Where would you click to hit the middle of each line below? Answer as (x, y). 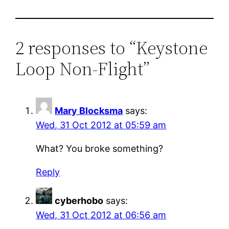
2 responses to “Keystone (112, 48)
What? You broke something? (100, 148)
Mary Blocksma (89, 110)
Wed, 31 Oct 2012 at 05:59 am (101, 125)
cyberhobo (79, 200)
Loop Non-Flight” (83, 68)
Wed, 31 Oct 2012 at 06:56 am (101, 215)
